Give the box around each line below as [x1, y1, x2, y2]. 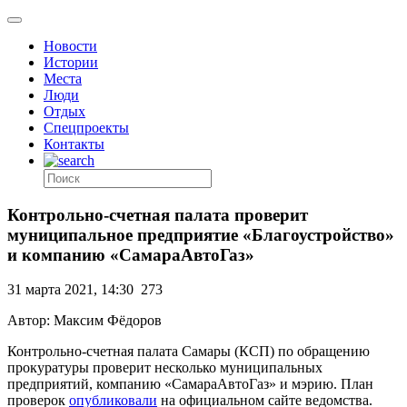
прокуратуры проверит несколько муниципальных [7, 360, 323, 376]
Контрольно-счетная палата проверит [7, 204, 308, 224]
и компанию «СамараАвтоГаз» [7, 244, 254, 264]
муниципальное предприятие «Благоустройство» [7, 224, 394, 244]
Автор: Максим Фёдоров [7, 313, 162, 329]
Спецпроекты [44, 120, 129, 135]
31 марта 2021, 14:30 [7, 282, 134, 298]
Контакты [44, 136, 104, 152]
